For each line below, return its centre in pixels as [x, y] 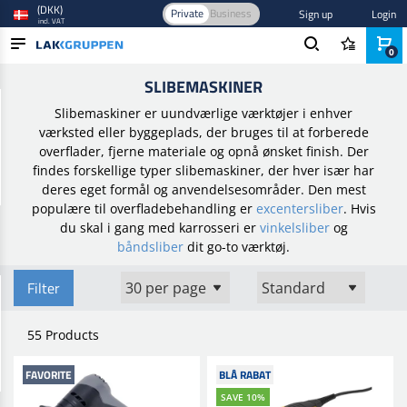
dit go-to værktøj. [237, 247]
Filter [44, 288]
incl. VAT [51, 21]
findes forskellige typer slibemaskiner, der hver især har [203, 170]
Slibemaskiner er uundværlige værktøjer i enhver [203, 113]
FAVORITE [49, 375]
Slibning [182, 57]
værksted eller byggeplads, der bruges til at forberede [203, 132]
